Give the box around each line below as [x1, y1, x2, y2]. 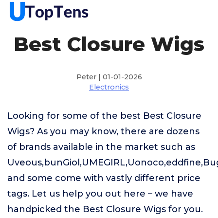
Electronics [89, 83, 129, 91]
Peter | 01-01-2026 [76, 73, 142, 81]
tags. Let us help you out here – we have [7, 188, 193, 199]
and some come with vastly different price [7, 173, 200, 183]
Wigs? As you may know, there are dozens [7, 126, 200, 137]
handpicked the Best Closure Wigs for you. [7, 204, 203, 215]
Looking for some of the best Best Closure [7, 110, 201, 121]
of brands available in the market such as [7, 142, 195, 152]
